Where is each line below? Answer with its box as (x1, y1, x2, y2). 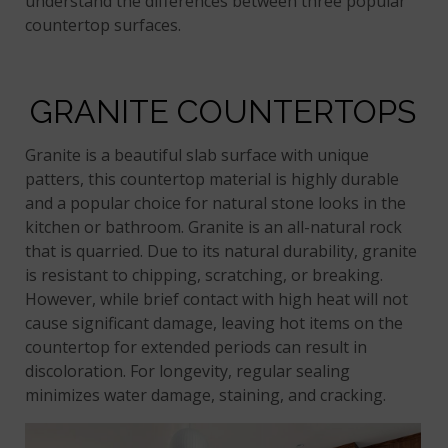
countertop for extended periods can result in (25, 336, 368, 359)
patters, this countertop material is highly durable (25, 168, 400, 191)
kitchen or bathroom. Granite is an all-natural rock (25, 216, 403, 239)
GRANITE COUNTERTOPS (30, 93, 416, 131)
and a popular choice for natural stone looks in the (25, 192, 407, 215)
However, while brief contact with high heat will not (25, 288, 409, 311)
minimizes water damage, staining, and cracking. (25, 384, 387, 407)
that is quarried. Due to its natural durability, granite (25, 240, 418, 263)
